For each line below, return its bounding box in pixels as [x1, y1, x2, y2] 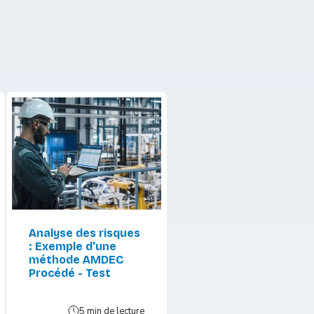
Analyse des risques [28, 226, 140, 240]
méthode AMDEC [28, 252, 124, 266]
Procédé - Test [28, 266, 111, 280]
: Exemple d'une [28, 239, 116, 253]
